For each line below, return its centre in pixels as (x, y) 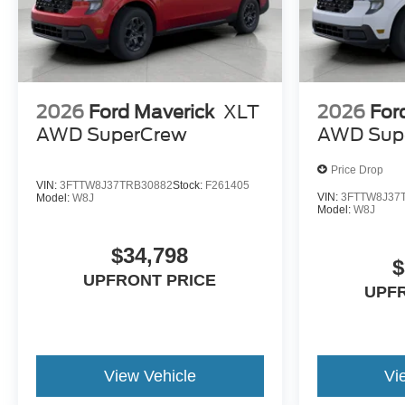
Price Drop (357, 170)
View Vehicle (150, 377)
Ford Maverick (151, 113)
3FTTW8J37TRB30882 (116, 186)
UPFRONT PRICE (150, 281)
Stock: (189, 186)
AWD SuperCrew (112, 135)
